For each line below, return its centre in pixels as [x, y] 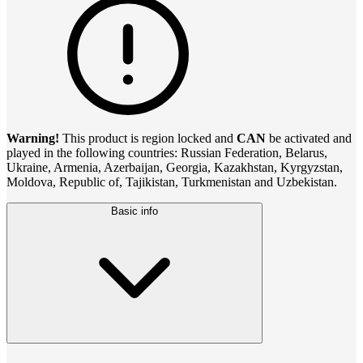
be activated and [309, 139]
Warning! [33, 139]
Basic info [135, 211]
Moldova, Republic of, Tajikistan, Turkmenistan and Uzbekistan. [172, 182]
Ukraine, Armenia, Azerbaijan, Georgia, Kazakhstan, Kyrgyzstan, [175, 168]
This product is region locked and [146, 139]
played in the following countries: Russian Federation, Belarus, [167, 153]
